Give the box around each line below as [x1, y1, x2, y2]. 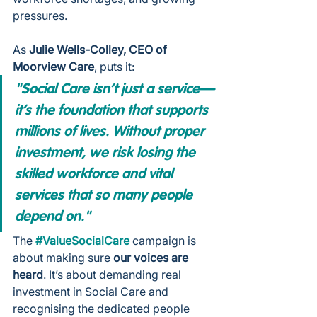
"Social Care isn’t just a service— [15, 82, 214, 97]
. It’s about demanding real [43, 267, 184, 282]
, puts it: [94, 59, 134, 74]
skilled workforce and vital [15, 167, 176, 182]
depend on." [15, 209, 91, 224]
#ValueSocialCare [35, 233, 129, 248]
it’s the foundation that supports [15, 103, 212, 118]
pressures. [13, 8, 67, 23]
